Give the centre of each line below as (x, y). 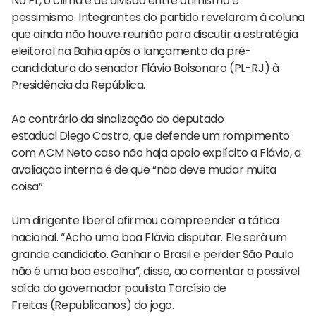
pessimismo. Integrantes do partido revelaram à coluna (158, 17)
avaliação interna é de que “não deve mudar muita (144, 169)
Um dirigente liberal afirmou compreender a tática (145, 220)
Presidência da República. (79, 85)
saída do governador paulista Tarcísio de (119, 288)
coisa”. (28, 186)
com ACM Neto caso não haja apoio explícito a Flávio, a (156, 152)
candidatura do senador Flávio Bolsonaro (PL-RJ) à (145, 68)
